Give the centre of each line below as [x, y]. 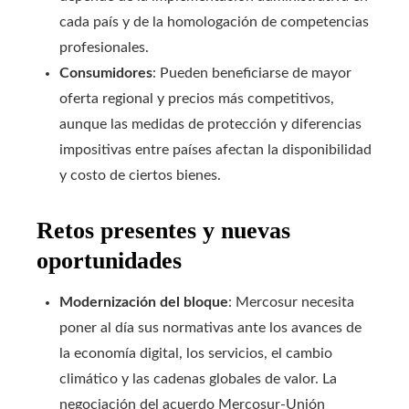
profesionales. [104, 47]
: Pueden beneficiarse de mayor [252, 73]
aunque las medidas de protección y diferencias [210, 124]
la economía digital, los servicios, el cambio [196, 353]
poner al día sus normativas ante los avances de [210, 328]
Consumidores [106, 73]
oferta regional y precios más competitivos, [197, 99]
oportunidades [109, 261]
